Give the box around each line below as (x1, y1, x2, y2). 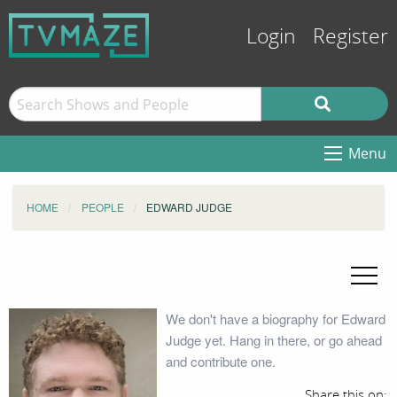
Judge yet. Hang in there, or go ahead (165, 331, 382, 349)
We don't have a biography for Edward (165, 309, 385, 328)
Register (313, 25, 388, 49)
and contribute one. (165, 352, 276, 370)
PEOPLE (81, 199, 124, 214)
